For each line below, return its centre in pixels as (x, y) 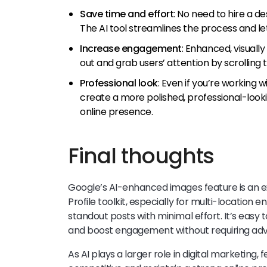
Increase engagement (131, 49)
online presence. (117, 112)
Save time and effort (127, 14)
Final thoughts (141, 156)
